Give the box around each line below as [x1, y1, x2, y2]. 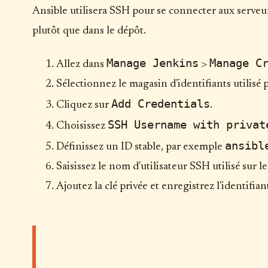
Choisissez [56, 120, 108, 132]
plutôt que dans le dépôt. [32, 25, 146, 37]
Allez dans [56, 58, 106, 70]
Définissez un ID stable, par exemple [56, 141, 225, 153]
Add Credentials [111, 97, 210, 110]
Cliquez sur [56, 99, 111, 111]
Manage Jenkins [106, 56, 199, 69]
